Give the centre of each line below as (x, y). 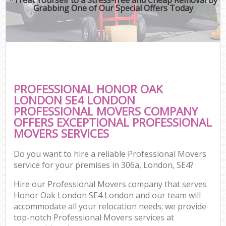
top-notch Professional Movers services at (94, 218)
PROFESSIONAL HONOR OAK (89, 89)
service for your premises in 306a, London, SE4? (104, 165)
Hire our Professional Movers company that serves (110, 184)
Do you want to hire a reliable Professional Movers (110, 154)
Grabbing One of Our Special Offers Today (113, 8)
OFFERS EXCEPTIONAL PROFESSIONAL (113, 122)
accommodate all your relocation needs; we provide (110, 207)
